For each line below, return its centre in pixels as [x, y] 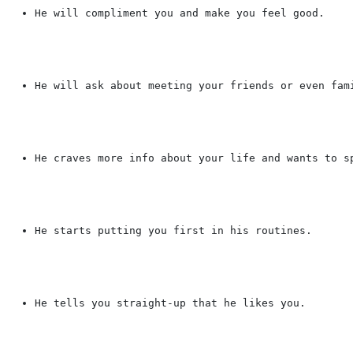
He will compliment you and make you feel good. [180, 13]
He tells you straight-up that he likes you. [170, 303]
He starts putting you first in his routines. [173, 230]
